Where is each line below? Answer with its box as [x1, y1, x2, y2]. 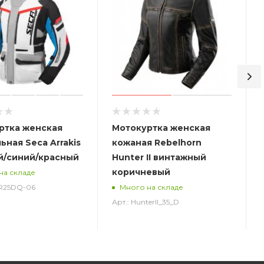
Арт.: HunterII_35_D [112, 197, 180, 206]
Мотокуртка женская [112, 122, 211, 133]
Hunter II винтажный [112, 151, 207, 163]
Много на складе [120, 183, 184, 192]
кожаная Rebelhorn [112, 137, 202, 148]
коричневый [112, 166, 171, 177]
